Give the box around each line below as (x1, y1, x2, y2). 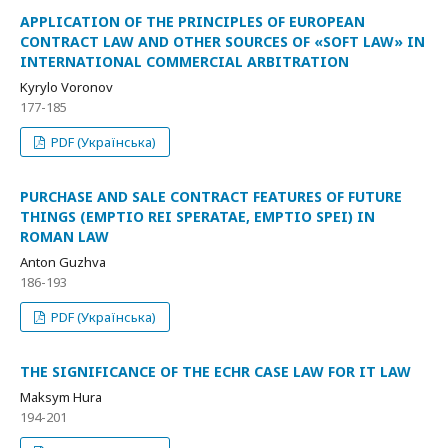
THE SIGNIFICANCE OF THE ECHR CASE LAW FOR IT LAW (20, 362, 411, 381)
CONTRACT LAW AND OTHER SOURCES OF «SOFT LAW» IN (20, 32, 425, 51)
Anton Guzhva (20, 253, 106, 271)
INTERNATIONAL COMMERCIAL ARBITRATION (20, 52, 349, 71)
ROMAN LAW (20, 227, 109, 246)
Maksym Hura (20, 388, 102, 406)
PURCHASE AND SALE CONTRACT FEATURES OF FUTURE (20, 187, 402, 206)
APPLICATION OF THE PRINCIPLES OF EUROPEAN (20, 12, 365, 31)
